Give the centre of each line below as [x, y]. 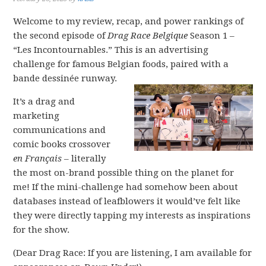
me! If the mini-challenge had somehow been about [126, 187]
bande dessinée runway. [65, 78]
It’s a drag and [44, 102]
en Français [39, 159]
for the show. [42, 230]
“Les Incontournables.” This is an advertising [111, 50]
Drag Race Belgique [149, 36]
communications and [60, 130]
